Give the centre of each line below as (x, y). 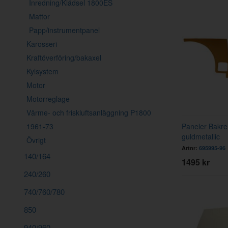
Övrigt (36, 140)
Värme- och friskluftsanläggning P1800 (89, 112)
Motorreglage (48, 98)
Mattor (39, 16)
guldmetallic (201, 136)
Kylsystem (42, 71)
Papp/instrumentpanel (64, 30)
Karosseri (42, 44)
